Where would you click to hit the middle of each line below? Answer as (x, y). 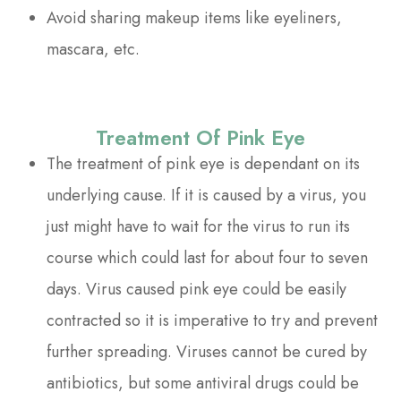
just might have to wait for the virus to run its (199, 226)
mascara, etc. (94, 49)
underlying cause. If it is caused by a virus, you (207, 195)
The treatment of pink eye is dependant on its (204, 163)
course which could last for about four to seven (208, 257)
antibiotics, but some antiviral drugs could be (203, 383)
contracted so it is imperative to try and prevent (213, 320)
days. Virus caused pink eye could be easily (197, 289)
